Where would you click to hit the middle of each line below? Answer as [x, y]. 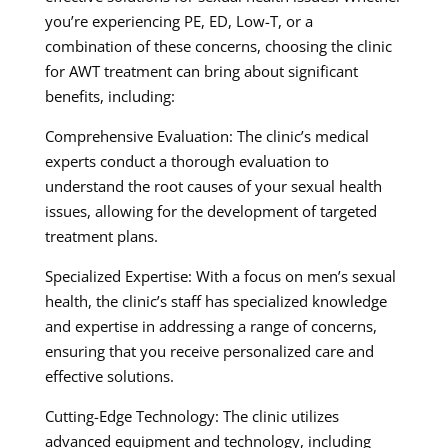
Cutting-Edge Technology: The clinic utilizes [191, 416]
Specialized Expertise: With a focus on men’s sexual [220, 276]
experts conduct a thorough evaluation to [186, 161]
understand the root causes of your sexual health [213, 186]
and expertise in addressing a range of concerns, [210, 326]
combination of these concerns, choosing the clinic [218, 46]
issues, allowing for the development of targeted [210, 211]
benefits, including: [109, 96]
